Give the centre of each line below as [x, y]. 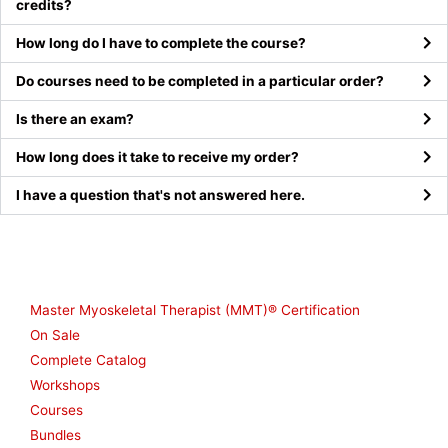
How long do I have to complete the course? [161, 42]
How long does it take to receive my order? [157, 156]
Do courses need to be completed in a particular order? [200, 80]
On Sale [55, 334]
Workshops [65, 384]
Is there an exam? [75, 118]
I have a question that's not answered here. [160, 194]
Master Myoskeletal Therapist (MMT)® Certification [195, 309]
